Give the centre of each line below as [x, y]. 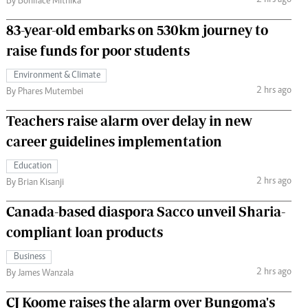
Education [33, 166]
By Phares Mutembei [45, 92]
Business [30, 257]
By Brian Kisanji [35, 183]
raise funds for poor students [98, 50]
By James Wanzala [40, 273]
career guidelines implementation [114, 141]
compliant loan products [85, 232]
